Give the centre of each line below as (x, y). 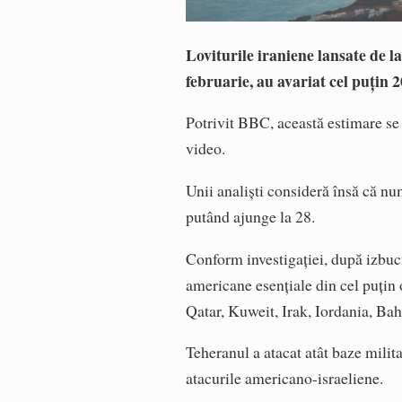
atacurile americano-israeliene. (285, 378)
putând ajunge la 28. (251, 216)
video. (206, 149)
